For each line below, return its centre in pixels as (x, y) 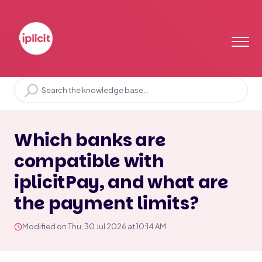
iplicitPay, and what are (121, 182)
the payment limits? (106, 204)
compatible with (89, 161)
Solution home (78, 72)
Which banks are (90, 140)
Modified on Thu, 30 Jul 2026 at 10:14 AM (94, 226)
